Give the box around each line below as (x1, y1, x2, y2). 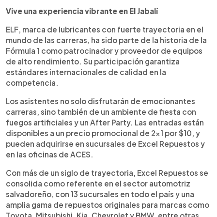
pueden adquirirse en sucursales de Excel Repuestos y (6, 139, 205, 148)
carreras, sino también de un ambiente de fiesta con (6, 107, 196, 116)
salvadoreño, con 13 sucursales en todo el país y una (6, 189, 194, 199)
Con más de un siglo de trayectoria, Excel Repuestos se (6, 168, 208, 177)
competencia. (6, 77, 59, 87)
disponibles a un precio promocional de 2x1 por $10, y (6, 128, 200, 138)
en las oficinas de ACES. (6, 149, 93, 159)
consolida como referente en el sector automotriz (6, 178, 190, 188)
